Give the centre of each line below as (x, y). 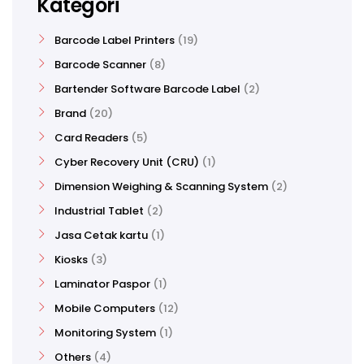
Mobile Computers (105, 308)
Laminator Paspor (102, 284)
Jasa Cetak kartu (101, 235)
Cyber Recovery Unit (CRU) (127, 162)
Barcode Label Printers (115, 40)
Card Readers (91, 138)
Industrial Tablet (99, 211)
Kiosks (71, 260)
